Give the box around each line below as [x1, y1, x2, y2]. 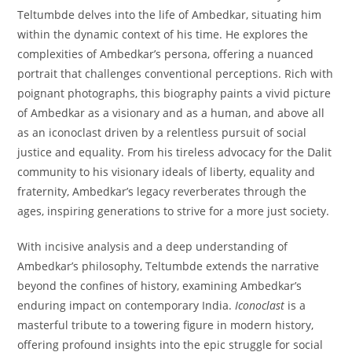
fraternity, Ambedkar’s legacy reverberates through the [17, 184, 307, 200]
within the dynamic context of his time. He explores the [17, 27, 309, 42]
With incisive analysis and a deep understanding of [17, 239, 288, 255]
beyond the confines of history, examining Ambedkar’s [17, 278, 302, 294]
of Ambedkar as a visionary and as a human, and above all [17, 105, 325, 121]
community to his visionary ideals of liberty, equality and [17, 164, 316, 180]
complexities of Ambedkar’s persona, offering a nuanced [17, 46, 314, 62]
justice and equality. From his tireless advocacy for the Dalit [17, 145, 332, 160]
